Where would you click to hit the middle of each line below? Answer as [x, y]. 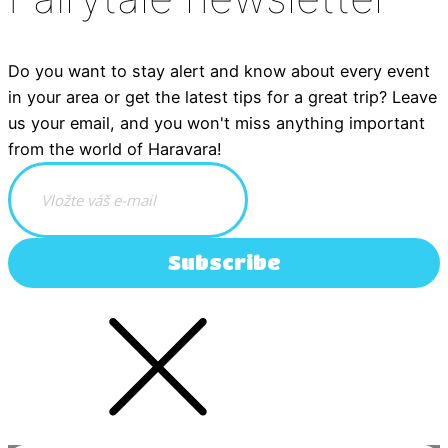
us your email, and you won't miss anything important [216, 122]
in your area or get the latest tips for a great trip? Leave [222, 96]
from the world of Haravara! [115, 148]
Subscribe [224, 263]
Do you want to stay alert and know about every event [219, 70]
